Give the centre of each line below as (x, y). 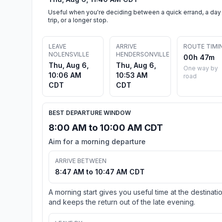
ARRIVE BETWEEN (81, 161)
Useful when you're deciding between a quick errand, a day (135, 12)
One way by (201, 68)
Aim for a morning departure (97, 141)
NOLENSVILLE (69, 54)
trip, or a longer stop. (78, 20)
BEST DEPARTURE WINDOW (90, 112)
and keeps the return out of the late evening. (122, 202)
